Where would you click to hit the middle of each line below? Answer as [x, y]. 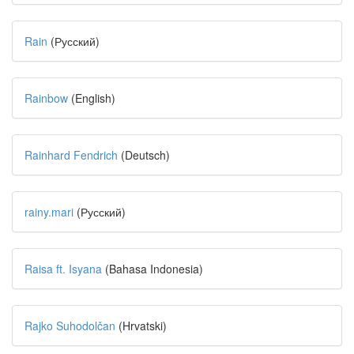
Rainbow [46, 98]
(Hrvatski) [141, 326]
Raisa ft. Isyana [63, 269]
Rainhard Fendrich [71, 155]
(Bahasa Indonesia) [153, 269]
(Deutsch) [144, 155]
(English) [92, 98]
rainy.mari [49, 212]
